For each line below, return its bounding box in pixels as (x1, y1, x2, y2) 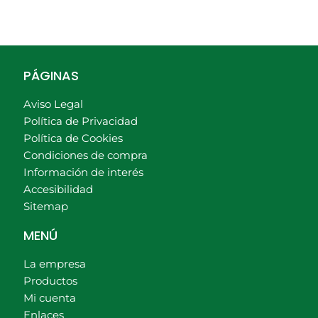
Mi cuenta (23, 292, 76, 305)
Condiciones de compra (23, 149, 148, 163)
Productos (23, 275, 77, 288)
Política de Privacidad (23, 115, 138, 128)
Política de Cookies (23, 132, 123, 146)
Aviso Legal (23, 98, 83, 111)
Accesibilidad (23, 183, 93, 197)
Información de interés (23, 166, 143, 180)
